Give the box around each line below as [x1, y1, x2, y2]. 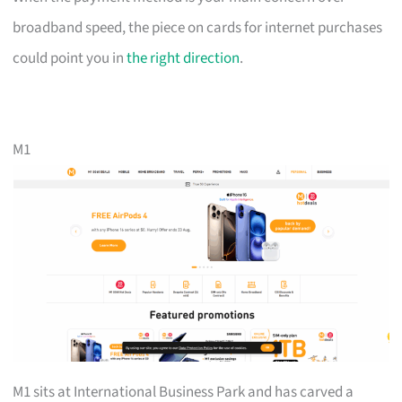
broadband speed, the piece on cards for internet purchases [13, 16, 383, 39]
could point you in [13, 47, 127, 69]
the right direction [127, 47, 240, 69]
